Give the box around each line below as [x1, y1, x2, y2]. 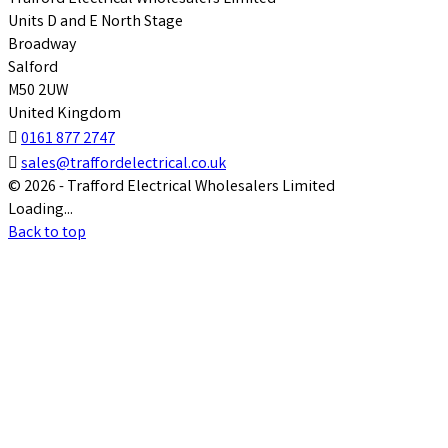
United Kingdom [8, 103, 121, 127]
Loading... [8, 199, 73, 223]
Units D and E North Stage [8, 11, 183, 35]
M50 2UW [8, 80, 68, 104]
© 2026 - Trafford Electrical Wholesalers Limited [8, 176, 335, 200]
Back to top [8, 222, 86, 246]
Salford [8, 57, 58, 81]
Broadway [8, 34, 76, 58]
